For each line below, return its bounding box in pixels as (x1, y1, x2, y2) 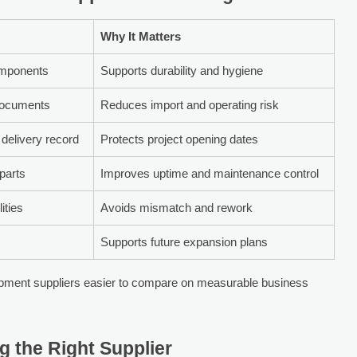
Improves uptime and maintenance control (100, 166, 320, 180)
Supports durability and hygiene (100, 63, 264, 77)
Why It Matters (100, 29, 182, 43)
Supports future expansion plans (100, 234, 269, 249)
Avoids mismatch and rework (100, 200, 253, 214)
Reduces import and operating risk (100, 97, 280, 112)
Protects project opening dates (100, 131, 259, 146)
